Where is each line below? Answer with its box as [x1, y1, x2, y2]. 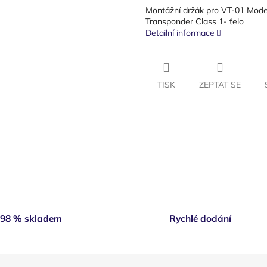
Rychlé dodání [169, 213, 231, 225]
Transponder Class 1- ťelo [145, 15, 244, 27]
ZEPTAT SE [199, 79, 241, 90]
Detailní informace [145, 27, 215, 38]
